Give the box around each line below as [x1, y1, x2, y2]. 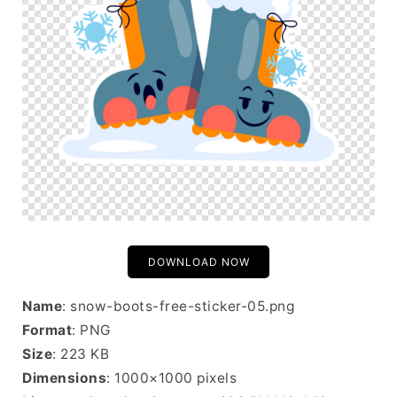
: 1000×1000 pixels [106, 370, 237, 386]
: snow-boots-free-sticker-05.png [62, 298, 294, 315]
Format [22, 322, 72, 339]
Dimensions [22, 370, 106, 386]
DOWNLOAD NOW [147, 255, 250, 269]
